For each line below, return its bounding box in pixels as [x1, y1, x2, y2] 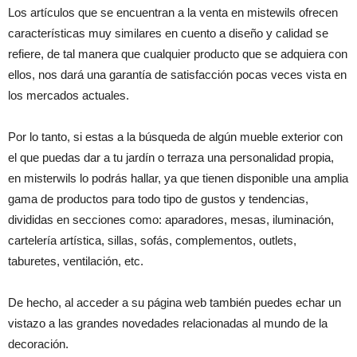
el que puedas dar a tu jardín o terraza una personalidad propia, [8, 150, 334, 164]
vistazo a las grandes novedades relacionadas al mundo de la [8, 316, 328, 330]
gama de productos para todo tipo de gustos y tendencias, [8, 191, 308, 206]
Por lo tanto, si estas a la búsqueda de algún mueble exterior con [8, 129, 343, 143]
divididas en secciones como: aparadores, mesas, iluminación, [8, 212, 334, 226]
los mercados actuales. [8, 88, 129, 102]
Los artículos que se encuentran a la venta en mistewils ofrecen [8, 5, 338, 19]
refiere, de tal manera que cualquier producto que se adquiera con [8, 46, 347, 61]
